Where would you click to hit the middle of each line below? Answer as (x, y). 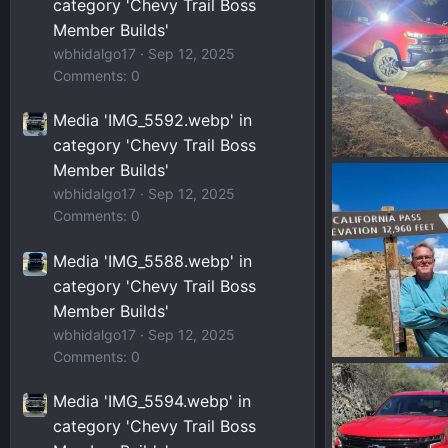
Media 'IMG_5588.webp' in (152, 260)
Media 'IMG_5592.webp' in (152, 120)
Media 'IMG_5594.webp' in (152, 400)
